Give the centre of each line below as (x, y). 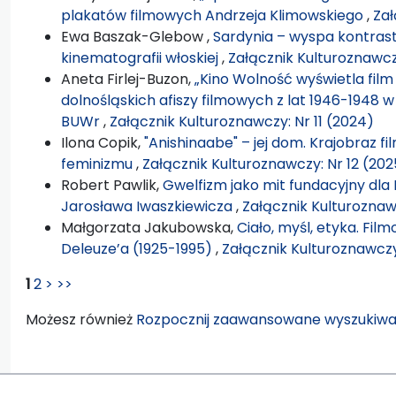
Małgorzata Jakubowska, (149, 227)
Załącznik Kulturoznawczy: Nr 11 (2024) (242, 121)
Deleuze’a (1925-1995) (138, 248)
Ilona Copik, (103, 142)
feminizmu (99, 164)
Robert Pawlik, (112, 185)
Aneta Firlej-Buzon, (128, 79)
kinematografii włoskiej (141, 57)
